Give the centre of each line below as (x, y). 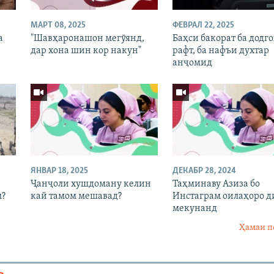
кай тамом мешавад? (76, 197)
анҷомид (192, 63)
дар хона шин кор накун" (86, 51)
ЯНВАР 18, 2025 (59, 171)
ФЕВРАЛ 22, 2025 (203, 26)
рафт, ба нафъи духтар (220, 51)
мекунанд (194, 209)
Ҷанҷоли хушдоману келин (91, 184)
